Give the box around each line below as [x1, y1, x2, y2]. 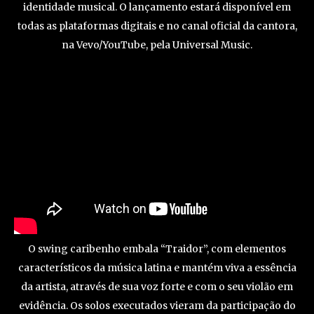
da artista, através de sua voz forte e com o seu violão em [21, 280, 293, 294]
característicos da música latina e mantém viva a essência [18, 261, 296, 275]
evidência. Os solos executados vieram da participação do [18, 299, 296, 313]
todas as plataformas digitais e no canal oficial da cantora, [17, 19, 297, 32]
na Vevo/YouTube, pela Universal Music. [62, 38, 252, 51]
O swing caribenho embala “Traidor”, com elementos [28, 243, 286, 256]
